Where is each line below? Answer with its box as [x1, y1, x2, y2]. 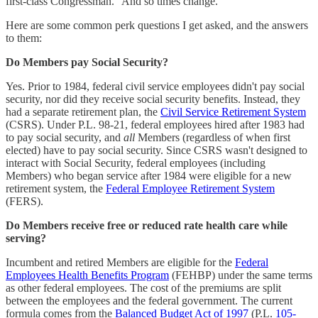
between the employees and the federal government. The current [6, 294, 292, 307]
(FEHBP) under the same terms [169, 268, 312, 281]
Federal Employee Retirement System [106, 182, 275, 194]
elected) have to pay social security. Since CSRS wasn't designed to [6, 143, 307, 156]
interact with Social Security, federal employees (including [6, 156, 265, 169]
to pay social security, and [6, 131, 124, 143]
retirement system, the [6, 182, 106, 194]
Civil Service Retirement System [160, 105, 306, 118]
